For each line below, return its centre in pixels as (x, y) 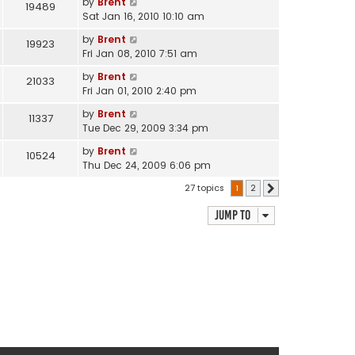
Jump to (233, 215)
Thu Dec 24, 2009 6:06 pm (147, 165)
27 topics (206, 187)
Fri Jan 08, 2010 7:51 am (140, 53)
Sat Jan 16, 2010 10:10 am (143, 16)
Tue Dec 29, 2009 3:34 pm (145, 128)
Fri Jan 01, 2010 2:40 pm (139, 90)
